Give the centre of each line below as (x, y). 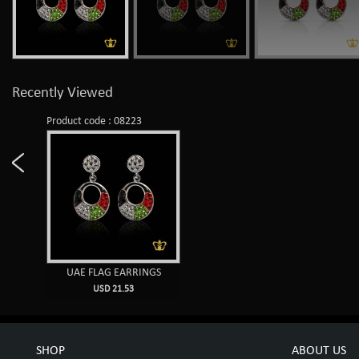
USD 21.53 (114, 289)
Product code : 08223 (95, 121)
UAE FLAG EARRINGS (113, 272)
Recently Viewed (63, 93)
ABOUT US (319, 351)
